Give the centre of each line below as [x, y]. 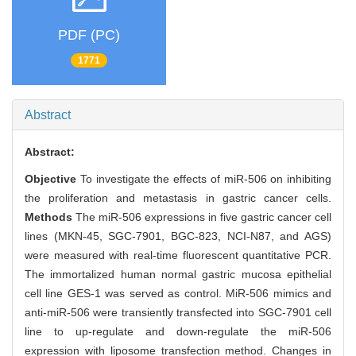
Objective [50, 179]
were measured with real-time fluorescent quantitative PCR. [178, 255]
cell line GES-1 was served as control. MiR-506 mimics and [178, 294]
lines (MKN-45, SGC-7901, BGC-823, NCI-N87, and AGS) [178, 236]
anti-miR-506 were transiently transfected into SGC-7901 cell [178, 313]
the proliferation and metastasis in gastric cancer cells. [178, 198]
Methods [48, 217]
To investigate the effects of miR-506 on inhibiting [204, 179]
